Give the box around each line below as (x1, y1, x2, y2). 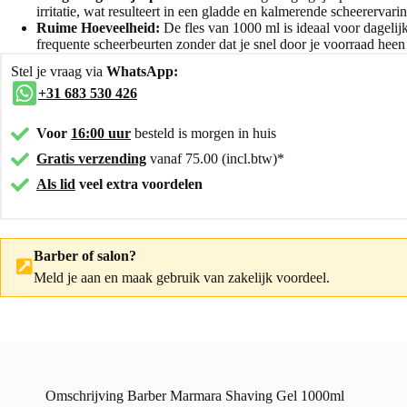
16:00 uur (71, 124, 131, 141)
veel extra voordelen (75, 175, 203, 192)
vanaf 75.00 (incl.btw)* (146, 150, 284, 166)
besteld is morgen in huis (134, 124, 276, 141)
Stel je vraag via (11, 63, 106, 79)
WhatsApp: (106, 63, 178, 79)
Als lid (36, 175, 75, 192)
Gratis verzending (36, 150, 146, 166)
